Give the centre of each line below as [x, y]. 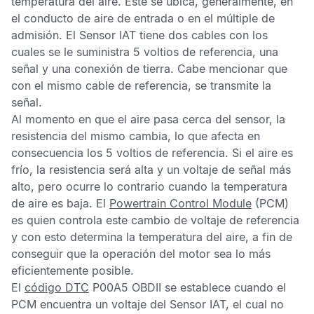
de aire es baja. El [60, 203]
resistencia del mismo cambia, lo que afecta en [136, 136]
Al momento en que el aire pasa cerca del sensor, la [148, 119]
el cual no [258, 304]
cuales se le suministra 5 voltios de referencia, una [145, 52]
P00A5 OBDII [127, 287]
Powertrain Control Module [180, 203]
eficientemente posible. [73, 271]
